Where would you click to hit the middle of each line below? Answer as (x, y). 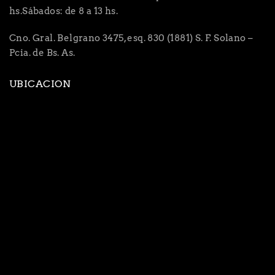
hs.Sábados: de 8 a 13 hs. (64, 11)
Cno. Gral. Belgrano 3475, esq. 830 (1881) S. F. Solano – (131, 38)
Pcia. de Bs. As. (42, 52)
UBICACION (40, 83)
